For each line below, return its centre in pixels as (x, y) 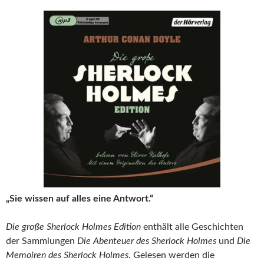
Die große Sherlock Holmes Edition (73, 227)
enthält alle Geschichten (192, 227)
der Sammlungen (40, 241)
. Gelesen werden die (171, 255)
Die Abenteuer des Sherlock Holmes (146, 241)
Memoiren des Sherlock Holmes (67, 255)
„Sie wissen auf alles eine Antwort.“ (80, 199)
